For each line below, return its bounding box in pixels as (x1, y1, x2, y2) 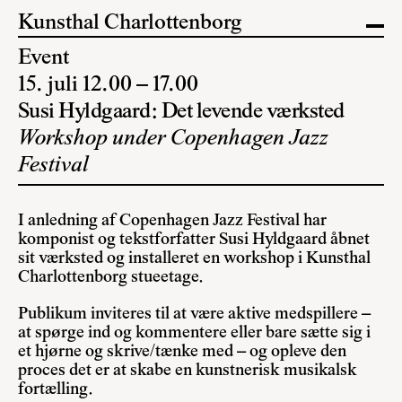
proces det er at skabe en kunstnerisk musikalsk (18, 362, 357, 380)
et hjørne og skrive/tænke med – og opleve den (18, 343, 346, 361)
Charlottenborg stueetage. (18, 268, 204, 286)
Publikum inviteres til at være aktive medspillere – (18, 305, 371, 323)
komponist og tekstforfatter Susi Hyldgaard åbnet (18, 231, 370, 249)
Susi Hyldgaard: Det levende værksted (18, 100, 345, 124)
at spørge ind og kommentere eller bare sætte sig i (18, 324, 371, 342)
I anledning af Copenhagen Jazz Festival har (18, 212, 327, 230)
